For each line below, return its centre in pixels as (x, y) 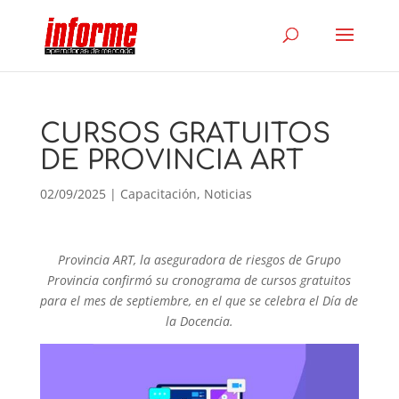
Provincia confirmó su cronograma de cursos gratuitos (199, 280)
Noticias (228, 194)
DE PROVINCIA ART (171, 161)
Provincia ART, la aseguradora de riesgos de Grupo (199, 260)
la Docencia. (199, 321)
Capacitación (158, 194)
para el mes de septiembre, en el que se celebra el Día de (199, 301)
